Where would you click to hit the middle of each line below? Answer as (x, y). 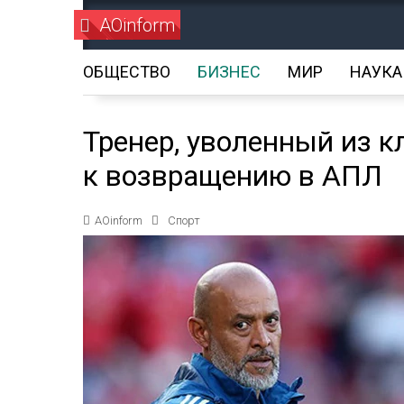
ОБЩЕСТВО (127, 72)
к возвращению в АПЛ (233, 176)
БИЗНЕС (229, 72)
